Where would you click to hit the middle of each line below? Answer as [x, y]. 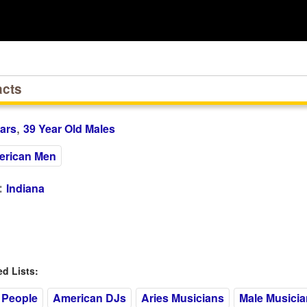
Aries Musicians [182, 298]
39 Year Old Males [69, 128]
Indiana [25, 188]
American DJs [89, 298]
